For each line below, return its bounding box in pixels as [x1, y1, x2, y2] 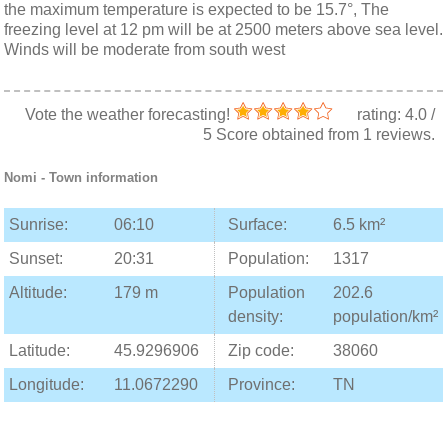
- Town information [37, 170, 159, 185]
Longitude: [9, 376, 85, 393]
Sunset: [9, 250, 64, 267]
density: [228, 308, 284, 325]
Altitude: [9, 284, 68, 301]
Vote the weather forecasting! [24, 106, 234, 123]
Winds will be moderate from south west [4, 41, 286, 58]
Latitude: [9, 342, 71, 359]
